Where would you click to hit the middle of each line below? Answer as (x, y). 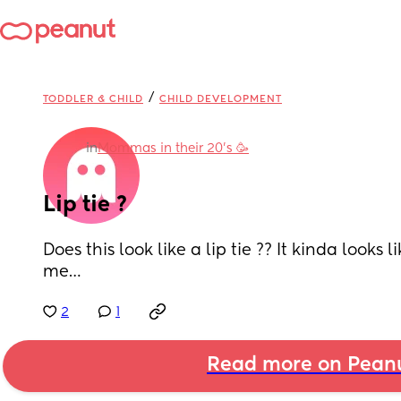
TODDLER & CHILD (93, 99)
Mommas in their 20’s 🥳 (173, 149)
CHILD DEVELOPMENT (221, 99)
